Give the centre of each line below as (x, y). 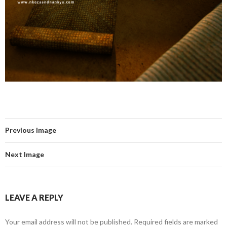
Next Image (25, 154)
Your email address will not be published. (69, 222)
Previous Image (31, 130)
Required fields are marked (175, 222)
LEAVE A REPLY (34, 197)
